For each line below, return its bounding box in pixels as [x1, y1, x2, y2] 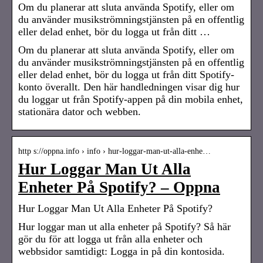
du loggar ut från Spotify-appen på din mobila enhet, [18, 93, 243, 105]
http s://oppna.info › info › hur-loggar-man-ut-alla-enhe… [18, 146, 211, 156]
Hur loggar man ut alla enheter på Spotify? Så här [18, 220, 231, 232]
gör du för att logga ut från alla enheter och [18, 232, 203, 245]
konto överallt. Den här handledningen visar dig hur [18, 80, 240, 93]
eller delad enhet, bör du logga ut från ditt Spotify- [18, 68, 234, 80]
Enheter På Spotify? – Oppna [18, 178, 220, 196]
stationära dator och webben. [18, 105, 141, 117]
